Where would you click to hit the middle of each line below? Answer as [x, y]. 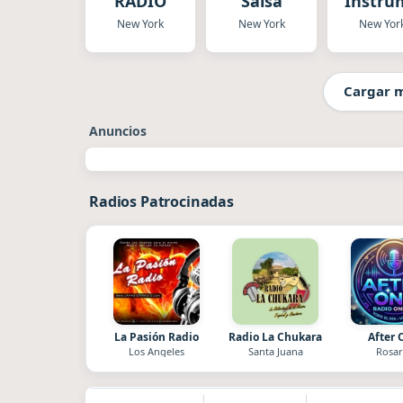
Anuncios [118, 130]
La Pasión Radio [157, 336]
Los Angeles [157, 351]
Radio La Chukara [275, 336]
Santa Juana [275, 351]
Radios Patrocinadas [161, 201]
